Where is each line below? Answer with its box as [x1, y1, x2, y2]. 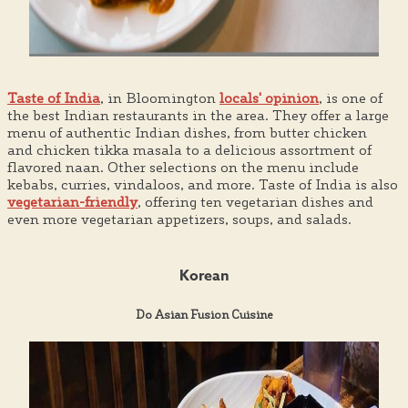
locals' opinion [219, 89, 319, 107]
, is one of [319, 89, 382, 107]
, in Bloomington [100, 89, 219, 107]
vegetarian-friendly [7, 193, 138, 211]
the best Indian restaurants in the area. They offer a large [7, 107, 389, 125]
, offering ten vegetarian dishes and [138, 193, 373, 211]
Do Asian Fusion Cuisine [135, 306, 273, 321]
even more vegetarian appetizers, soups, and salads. [7, 210, 352, 229]
